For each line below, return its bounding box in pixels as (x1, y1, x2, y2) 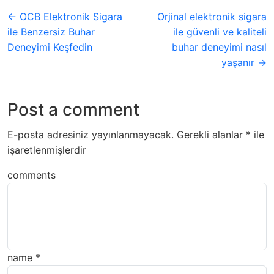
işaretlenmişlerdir (7, 144, 86, 157)
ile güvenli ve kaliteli (173, 26, 267, 39)
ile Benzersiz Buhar (7, 26, 95, 39)
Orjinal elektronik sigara (157, 10, 267, 23)
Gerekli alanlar (177, 128, 246, 141)
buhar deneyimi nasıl (172, 41, 267, 54)
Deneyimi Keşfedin (7, 41, 92, 54)
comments (7, 169, 56, 182)
